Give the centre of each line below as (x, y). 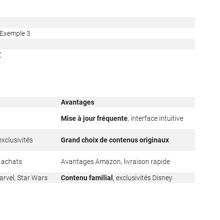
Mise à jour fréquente (94, 119)
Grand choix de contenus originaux (115, 140)
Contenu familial (87, 178)
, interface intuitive (155, 119)
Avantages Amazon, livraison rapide (115, 162)
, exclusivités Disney (143, 178)
